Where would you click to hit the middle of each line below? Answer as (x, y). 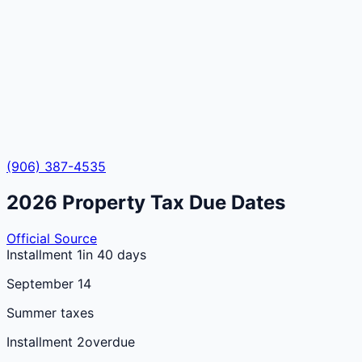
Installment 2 (46, 341)
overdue (110, 341)
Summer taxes (50, 312)
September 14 (49, 283)
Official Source (52, 238)
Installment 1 (44, 254)
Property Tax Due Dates (171, 202)
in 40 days (114, 254)
